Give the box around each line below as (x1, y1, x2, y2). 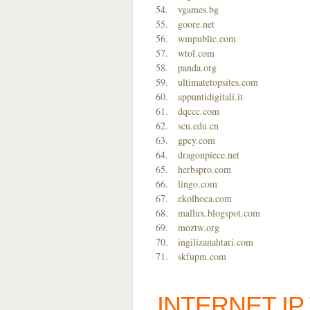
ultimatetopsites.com (178, 75, 258, 89)
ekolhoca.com (178, 192, 232, 205)
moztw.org (178, 221, 219, 234)
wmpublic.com (178, 32, 236, 45)
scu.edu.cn (178, 119, 219, 132)
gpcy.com (178, 134, 215, 147)
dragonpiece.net (178, 148, 239, 161)
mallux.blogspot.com (178, 206, 260, 219)
